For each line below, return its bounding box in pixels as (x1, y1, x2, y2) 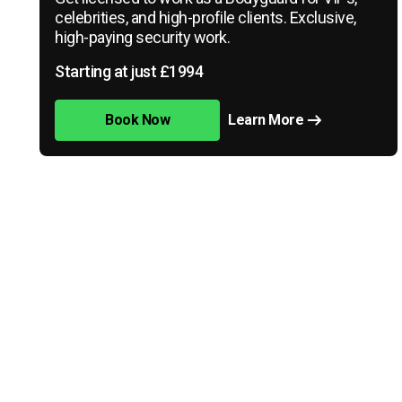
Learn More (228, 111, 304, 128)
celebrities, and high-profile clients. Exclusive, (55, 8, 356, 27)
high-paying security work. (55, 28, 230, 47)
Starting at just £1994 (55, 62, 203, 81)
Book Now (105, 111, 170, 128)
